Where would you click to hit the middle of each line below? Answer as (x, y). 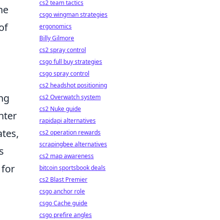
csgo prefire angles (66, 215)
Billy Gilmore (57, 38)
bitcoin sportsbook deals (72, 168)
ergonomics (55, 26)
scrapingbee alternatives (73, 144)
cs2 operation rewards (70, 132)
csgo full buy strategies (71, 62)
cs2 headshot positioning (73, 85)
